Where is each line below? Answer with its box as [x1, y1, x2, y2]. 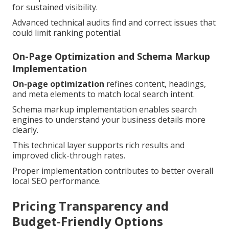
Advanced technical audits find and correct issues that [12, 17, 216, 29]
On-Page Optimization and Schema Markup [12, 50, 210, 63]
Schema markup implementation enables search [12, 104, 197, 116]
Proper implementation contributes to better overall [12, 165, 213, 177]
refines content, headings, [104, 78, 206, 90]
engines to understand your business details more [12, 114, 205, 126]
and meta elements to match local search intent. [12, 88, 195, 100]
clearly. [12, 124, 38, 136]
